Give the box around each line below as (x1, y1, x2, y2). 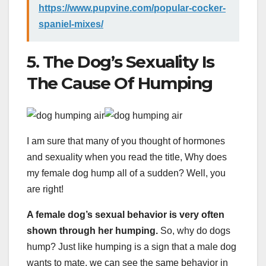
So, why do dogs (158, 226, 230, 236)
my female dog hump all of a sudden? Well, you (27, 168, 226, 179)
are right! (27, 184, 64, 195)
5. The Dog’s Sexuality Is (27, 51, 215, 72)
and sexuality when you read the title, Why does (27, 152, 227, 163)
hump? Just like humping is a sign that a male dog (27, 242, 236, 252)
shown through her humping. (27, 226, 158, 236)
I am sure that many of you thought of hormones (27, 136, 225, 147)
